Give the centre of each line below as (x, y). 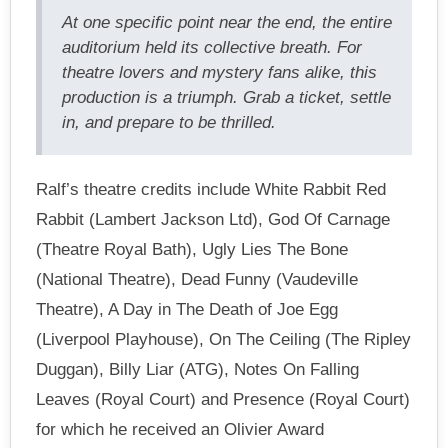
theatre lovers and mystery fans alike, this (219, 72)
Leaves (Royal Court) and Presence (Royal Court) (223, 399)
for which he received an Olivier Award (180, 429)
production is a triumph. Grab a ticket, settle (226, 97)
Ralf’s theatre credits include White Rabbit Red (211, 189)
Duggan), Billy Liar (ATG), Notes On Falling (197, 369)
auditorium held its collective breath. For (212, 47)
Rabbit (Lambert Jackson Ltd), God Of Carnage (213, 219)
